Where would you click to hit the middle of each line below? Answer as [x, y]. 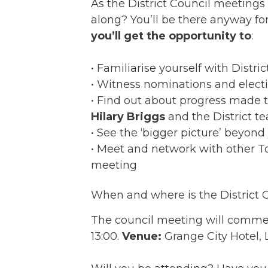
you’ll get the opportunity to [171, 36]
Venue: [142, 236]
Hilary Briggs [128, 116]
